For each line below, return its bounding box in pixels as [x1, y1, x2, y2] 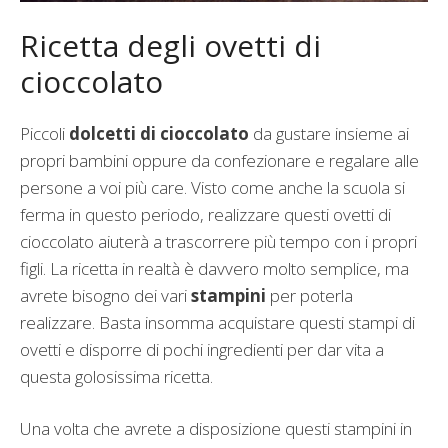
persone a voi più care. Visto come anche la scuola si [20, 175, 405, 199]
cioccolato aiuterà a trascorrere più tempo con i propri [20, 229, 417, 253]
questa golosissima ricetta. [20, 364, 213, 388]
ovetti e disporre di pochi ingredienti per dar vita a [20, 337, 384, 361]
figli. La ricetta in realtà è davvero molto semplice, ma [20, 256, 409, 280]
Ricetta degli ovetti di [20, 24, 321, 66]
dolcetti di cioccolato [69, 121, 249, 145]
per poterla [266, 283, 353, 307]
